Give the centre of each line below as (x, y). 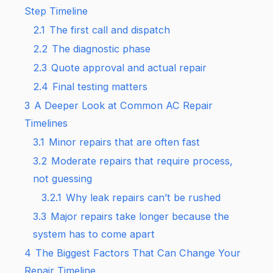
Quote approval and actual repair (129, 67)
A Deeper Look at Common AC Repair (124, 105)
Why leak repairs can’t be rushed (144, 197)
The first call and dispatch (110, 30)
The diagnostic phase (101, 48)
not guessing (63, 178)
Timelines (46, 123)
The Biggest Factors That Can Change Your (138, 253)
